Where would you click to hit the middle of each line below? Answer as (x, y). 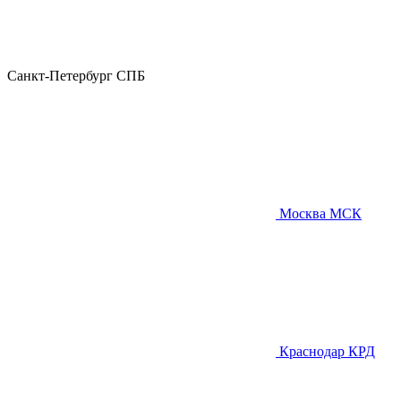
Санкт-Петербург (60, 76)
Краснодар (312, 351)
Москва (303, 213)
